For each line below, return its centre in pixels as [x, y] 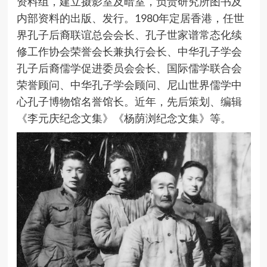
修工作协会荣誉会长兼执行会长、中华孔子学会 [129, 51]
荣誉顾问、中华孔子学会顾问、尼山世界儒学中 [129, 84]
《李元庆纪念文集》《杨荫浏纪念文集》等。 [124, 118]
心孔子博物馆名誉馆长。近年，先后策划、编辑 [129, 101]
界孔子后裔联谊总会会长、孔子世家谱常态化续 [129, 34]
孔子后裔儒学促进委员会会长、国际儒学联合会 [129, 68]
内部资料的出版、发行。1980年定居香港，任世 [130, 18]
